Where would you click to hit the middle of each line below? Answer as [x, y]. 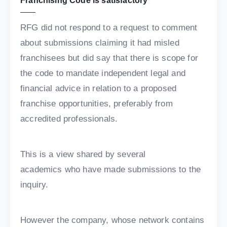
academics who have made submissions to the [111, 170]
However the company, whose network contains [112, 220]
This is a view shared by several [83, 155]
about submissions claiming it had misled [100, 43]
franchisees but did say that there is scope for [109, 58]
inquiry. [34, 185]
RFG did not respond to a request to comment [109, 28]
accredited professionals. [69, 119]
